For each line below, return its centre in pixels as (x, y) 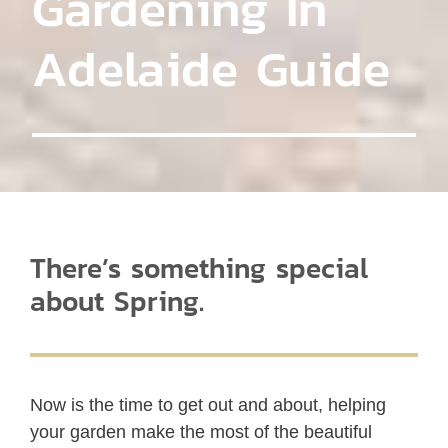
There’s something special (199, 268)
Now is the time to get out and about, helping (208, 405)
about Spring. (117, 301)
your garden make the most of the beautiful (201, 432)
